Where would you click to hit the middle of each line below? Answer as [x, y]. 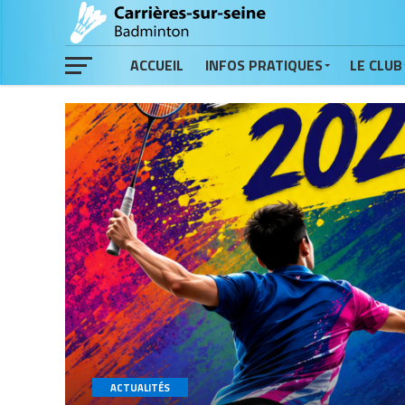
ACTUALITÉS [140, 387]
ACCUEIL [157, 65]
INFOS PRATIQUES [264, 65]
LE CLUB [376, 65]
